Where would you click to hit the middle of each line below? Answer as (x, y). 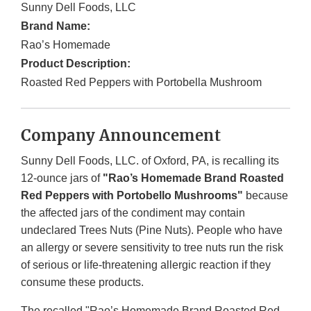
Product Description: (76, 64)
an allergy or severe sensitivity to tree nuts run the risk (152, 248)
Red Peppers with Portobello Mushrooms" (132, 196)
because (266, 196)
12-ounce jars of (62, 178)
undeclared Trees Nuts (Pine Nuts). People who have (152, 230)
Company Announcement (121, 136)
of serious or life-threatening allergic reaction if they (146, 265)
